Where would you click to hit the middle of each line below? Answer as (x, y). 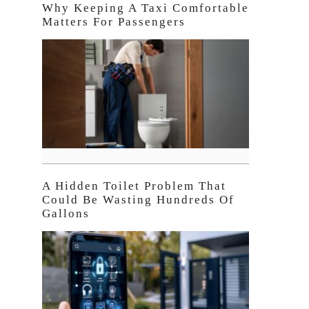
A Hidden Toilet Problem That (134, 186)
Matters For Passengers (114, 21)
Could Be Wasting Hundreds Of (138, 200)
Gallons (66, 214)
